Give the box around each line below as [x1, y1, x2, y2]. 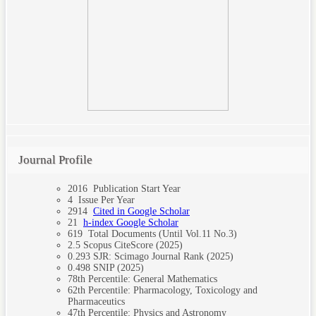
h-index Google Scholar [83, 217, 178, 228]
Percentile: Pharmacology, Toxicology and [85, 284, 257, 296]
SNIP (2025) [90, 262, 144, 273]
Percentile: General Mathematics [85, 273, 217, 284]
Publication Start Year [87, 183, 181, 194]
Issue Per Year [73, 194, 135, 205]
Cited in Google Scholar [93, 205, 190, 217]
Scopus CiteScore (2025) [80, 239, 183, 250]
